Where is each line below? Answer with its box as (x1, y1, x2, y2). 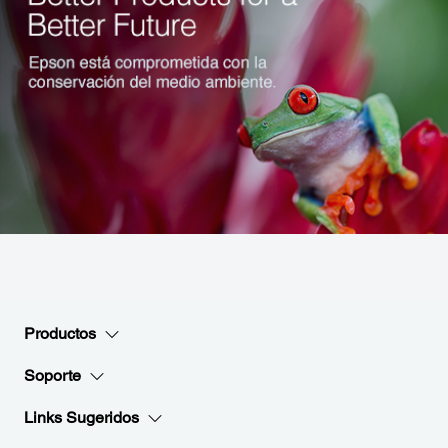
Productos (24, 324, 96, 343)
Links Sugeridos (24, 408, 139, 427)
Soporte (24, 366, 81, 385)
